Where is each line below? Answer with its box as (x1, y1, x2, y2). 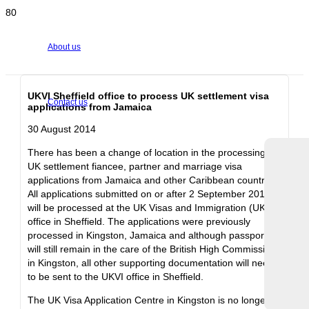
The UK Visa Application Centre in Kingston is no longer (28, 294, 269, 306)
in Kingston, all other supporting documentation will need (28, 257, 274, 268)
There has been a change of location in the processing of (28, 146, 277, 158)
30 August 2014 (28, 123, 96, 134)
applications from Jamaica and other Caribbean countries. (28, 174, 280, 186)
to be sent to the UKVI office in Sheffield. (28, 270, 203, 282)
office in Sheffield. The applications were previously (28, 215, 250, 227)
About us (48, 42, 81, 52)
